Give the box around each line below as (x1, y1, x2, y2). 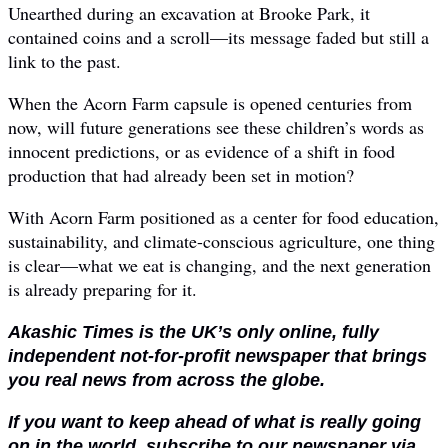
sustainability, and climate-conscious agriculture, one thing (8, 228, 435, 253)
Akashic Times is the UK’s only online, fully (8, 321, 379, 342)
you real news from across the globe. (8, 369, 325, 390)
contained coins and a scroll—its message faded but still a (8, 24, 429, 49)
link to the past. (8, 48, 121, 73)
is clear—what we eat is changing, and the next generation (8, 252, 431, 277)
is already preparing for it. (8, 276, 197, 301)
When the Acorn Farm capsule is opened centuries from (8, 90, 412, 115)
